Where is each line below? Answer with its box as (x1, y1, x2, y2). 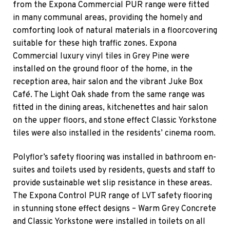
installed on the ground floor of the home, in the (13, 64, 193, 74)
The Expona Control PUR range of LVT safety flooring (13, 191, 212, 202)
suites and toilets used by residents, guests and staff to (13, 165, 215, 176)
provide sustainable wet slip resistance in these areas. (13, 178, 212, 189)
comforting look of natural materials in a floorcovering (13, 25, 217, 36)
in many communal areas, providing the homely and (13, 12, 202, 23)
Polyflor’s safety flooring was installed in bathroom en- (13, 152, 216, 163)
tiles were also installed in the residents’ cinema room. (13, 128, 216, 139)
